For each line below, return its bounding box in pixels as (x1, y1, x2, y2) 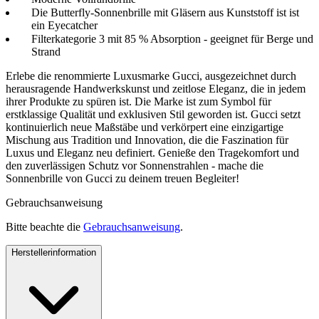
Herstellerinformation (11, 246, 96, 258)
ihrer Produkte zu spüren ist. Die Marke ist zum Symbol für (6, 95, 271, 108)
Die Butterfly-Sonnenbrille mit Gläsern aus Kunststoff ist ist (31, 6, 299, 19)
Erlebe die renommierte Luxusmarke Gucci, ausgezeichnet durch (6, 69, 296, 82)
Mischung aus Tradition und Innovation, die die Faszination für (6, 133, 288, 146)
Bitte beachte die (6, 220, 83, 233)
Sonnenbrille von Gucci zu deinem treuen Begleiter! (6, 172, 239, 184)
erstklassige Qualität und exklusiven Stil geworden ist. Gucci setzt (6, 108, 300, 120)
